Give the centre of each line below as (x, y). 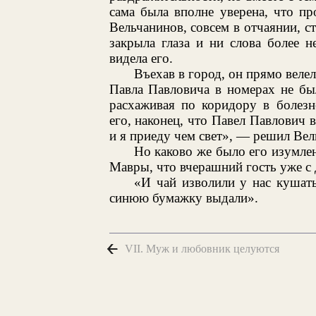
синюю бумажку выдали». (183, 197)
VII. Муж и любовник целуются (202, 248)
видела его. (141, 58)
